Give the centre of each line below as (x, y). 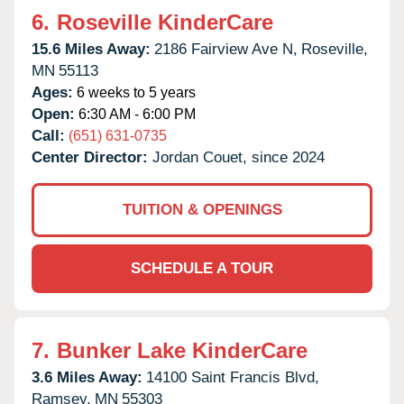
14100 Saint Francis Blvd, (233, 377)
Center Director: (92, 157)
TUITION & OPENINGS (202, 209)
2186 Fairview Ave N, (226, 49)
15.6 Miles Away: (91, 49)
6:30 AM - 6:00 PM (135, 114)
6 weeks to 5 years (134, 92)
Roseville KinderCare (165, 22)
